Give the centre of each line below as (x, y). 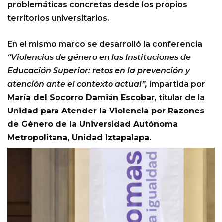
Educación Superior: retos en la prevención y (99, 71)
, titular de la (180, 98)
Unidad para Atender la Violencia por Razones (106, 111)
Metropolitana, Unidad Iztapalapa (78, 138)
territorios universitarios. (58, 18)
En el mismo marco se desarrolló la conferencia (105, 44)
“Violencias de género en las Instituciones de (99, 57)
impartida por (176, 84)
